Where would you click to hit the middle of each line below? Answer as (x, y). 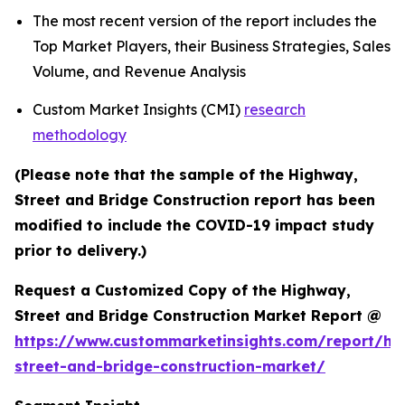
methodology (80, 134)
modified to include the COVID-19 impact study (194, 225)
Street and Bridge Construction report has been (195, 199)
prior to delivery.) (80, 250)
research (275, 109)
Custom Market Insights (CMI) (138, 109)
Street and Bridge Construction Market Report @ (198, 315)
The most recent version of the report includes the (205, 21)
